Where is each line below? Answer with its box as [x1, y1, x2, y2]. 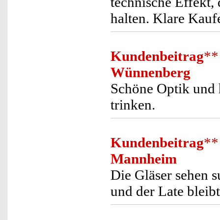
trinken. [110, 97, 155, 112]
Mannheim [110, 151, 177, 166]
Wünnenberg [110, 64, 191, 80]
